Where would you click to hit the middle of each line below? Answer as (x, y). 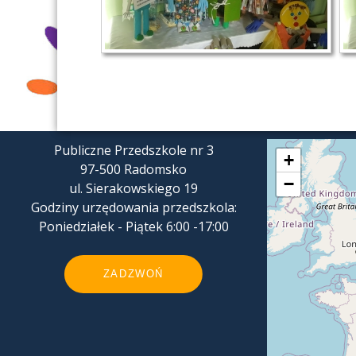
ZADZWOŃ (133, 274)
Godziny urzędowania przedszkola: (133, 208)
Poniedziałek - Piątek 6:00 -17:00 (133, 227)
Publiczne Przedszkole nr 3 (133, 151)
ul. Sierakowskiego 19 (133, 189)
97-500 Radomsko (133, 170)
